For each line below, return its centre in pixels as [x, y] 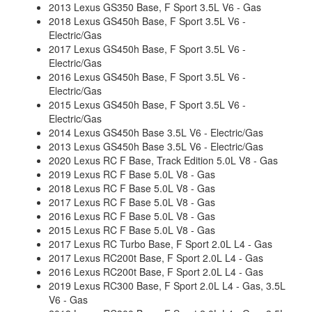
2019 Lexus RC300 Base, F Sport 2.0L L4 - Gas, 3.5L [167, 286]
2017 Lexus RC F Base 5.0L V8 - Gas [132, 202]
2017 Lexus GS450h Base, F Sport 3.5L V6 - [147, 49]
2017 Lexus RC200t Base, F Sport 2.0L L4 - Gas [156, 258]
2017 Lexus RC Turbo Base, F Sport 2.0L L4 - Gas [161, 244]
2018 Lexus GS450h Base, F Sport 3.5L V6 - [147, 21]
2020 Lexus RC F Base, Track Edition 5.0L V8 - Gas [163, 160]
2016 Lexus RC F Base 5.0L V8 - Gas [132, 216]
